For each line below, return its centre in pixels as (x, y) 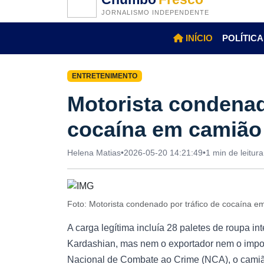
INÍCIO (198, 38)
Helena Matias (94, 153)
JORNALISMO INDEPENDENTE (155, 12)
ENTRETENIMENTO (104, 76)
